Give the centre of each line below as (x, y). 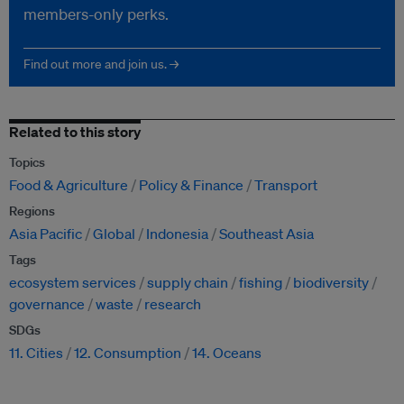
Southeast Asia (266, 234)
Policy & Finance (191, 185)
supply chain (188, 283)
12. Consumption (128, 353)
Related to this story (75, 132)
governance (47, 304)
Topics (27, 163)
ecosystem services (73, 283)
